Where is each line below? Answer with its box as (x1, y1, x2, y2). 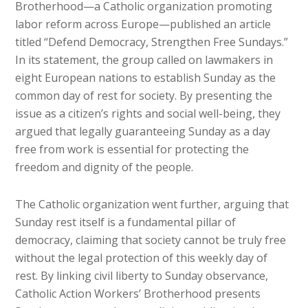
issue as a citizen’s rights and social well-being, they (15, 105, 281, 121)
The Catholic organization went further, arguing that (15, 196, 289, 212)
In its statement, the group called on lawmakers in (15, 52, 274, 67)
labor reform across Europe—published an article (15, 16, 272, 32)
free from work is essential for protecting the (15, 141, 250, 157)
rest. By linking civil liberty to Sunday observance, (15, 267, 269, 283)
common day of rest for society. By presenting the (15, 87, 273, 103)
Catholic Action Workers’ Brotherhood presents (15, 285, 261, 301)
